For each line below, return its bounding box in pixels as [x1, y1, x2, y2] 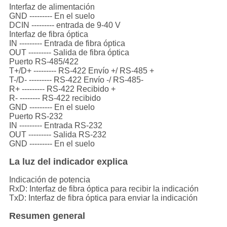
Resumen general [9, 211, 85, 221]
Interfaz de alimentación [9, 3, 95, 12]
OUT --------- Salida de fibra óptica [9, 48, 129, 57]
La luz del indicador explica [9, 157, 128, 167]
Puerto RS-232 [9, 112, 63, 121]
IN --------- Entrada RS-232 [9, 121, 102, 130]
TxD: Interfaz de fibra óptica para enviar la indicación [9, 194, 198, 203]
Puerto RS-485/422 [9, 57, 79, 66]
